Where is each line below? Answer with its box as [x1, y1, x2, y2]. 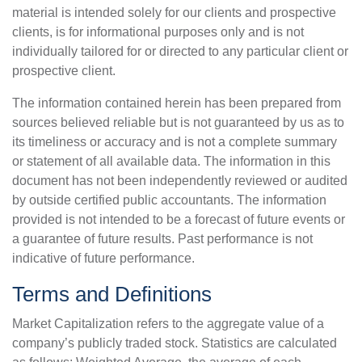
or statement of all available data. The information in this [12, 154, 330, 168]
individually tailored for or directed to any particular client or [12, 44, 348, 58]
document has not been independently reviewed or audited [12, 173, 347, 187]
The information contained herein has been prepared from [12, 95, 341, 110]
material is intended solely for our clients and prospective [12, 5, 336, 19]
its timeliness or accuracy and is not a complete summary [12, 134, 337, 149]
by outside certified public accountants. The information [12, 192, 326, 207]
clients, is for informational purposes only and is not [12, 24, 304, 39]
